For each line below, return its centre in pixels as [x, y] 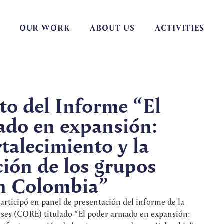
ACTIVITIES [179, 28]
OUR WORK [45, 28]
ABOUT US [112, 28]
